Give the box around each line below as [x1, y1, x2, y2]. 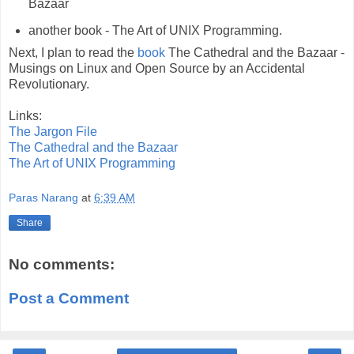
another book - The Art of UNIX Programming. [28, 23, 282, 37]
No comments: [9, 255, 115, 273]
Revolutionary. [9, 77, 89, 92]
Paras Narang [9, 191, 78, 204]
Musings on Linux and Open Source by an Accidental [9, 62, 305, 76]
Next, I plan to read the [9, 46, 137, 60]
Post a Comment [9, 290, 129, 307]
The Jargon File [9, 125, 97, 139]
